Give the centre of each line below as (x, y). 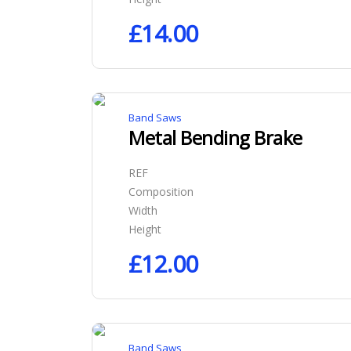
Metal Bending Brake (215, 138)
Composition (161, 192)
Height (145, 229)
